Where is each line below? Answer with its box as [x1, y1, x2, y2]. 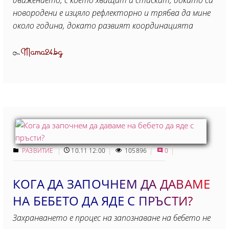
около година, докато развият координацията [13, 20, 193, 31]
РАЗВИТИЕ [22, 146, 55, 155]
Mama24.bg [21, 45, 63, 60]
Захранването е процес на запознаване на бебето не [13, 212, 211, 223]
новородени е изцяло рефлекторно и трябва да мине [13, 7, 211, 18]
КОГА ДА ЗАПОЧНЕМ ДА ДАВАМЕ [13, 175, 211, 192]
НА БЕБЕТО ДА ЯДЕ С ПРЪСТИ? [13, 192, 193, 209]
